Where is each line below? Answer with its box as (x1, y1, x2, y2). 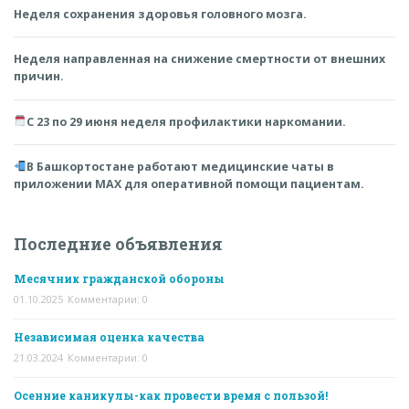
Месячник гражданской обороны (14, 270, 225, 286)
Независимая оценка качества (14, 329, 204, 344)
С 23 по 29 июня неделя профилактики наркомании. (26, 113, 347, 130)
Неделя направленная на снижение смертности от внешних (14, 51, 385, 68)
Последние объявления (14, 233, 223, 256)
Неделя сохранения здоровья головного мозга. (14, 6, 307, 23)
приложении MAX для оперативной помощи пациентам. (14, 175, 364, 192)
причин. (14, 68, 64, 85)
